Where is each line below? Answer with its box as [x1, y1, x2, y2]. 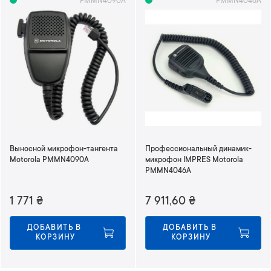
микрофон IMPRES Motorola [145, 156, 243, 165]
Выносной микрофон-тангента [10, 145, 118, 154]
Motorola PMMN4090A [10, 156, 89, 165]
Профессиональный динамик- [145, 145, 252, 154]
